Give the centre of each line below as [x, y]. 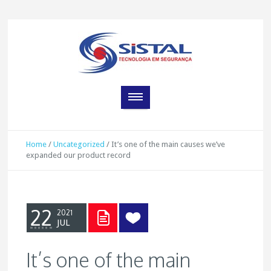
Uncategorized [79, 144]
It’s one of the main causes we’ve [168, 144]
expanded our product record [79, 155]
